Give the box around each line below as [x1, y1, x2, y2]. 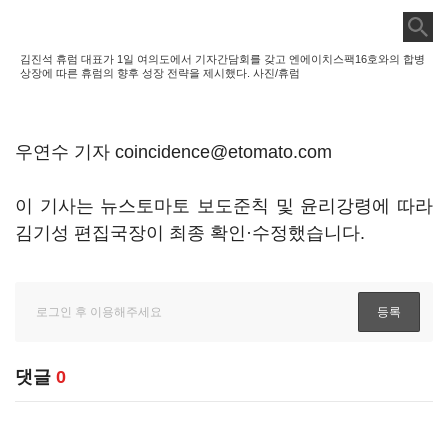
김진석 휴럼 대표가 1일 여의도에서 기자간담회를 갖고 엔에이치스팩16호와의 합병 [20, 53, 425, 65]
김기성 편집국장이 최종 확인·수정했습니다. [15, 223, 365, 243]
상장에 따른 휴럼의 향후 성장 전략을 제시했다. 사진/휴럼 [20, 67, 300, 79]
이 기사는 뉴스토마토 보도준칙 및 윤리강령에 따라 [15, 196, 433, 216]
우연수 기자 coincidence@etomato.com [15, 142, 332, 162]
